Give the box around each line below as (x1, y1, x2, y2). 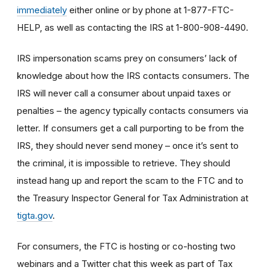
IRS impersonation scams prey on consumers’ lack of (17, 52, 237, 64)
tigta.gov (17, 209, 52, 221)
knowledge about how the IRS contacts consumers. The (17, 69, 250, 81)
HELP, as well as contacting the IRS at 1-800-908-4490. (17, 21, 248, 33)
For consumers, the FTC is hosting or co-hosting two (17, 240, 236, 252)
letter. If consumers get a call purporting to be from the (17, 122, 244, 134)
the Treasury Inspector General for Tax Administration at (17, 192, 248, 204)
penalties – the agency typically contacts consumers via (17, 104, 248, 116)
